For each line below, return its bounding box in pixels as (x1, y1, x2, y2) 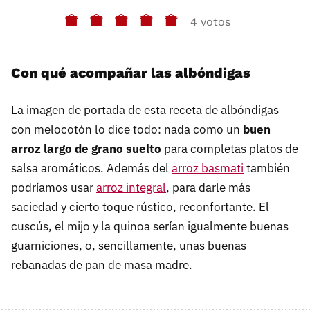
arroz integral (96, 180, 166, 196)
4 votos (190, 15, 230, 28)
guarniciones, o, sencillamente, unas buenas (11, 238, 246, 254)
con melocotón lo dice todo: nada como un (11, 122, 243, 138)
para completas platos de (161, 141, 298, 157)
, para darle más (166, 180, 250, 196)
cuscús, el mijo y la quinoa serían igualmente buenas (11, 219, 289, 235)
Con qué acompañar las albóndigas (11, 64, 250, 82)
